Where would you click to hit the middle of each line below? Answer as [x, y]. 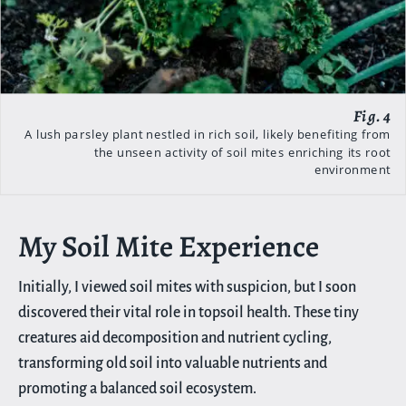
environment [352, 169]
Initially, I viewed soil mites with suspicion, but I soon [187, 287]
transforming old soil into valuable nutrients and [173, 363]
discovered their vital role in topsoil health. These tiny [188, 312]
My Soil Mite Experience [169, 246]
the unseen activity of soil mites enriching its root [242, 151]
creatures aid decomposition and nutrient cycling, [175, 338]
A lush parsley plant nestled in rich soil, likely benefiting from [207, 134]
